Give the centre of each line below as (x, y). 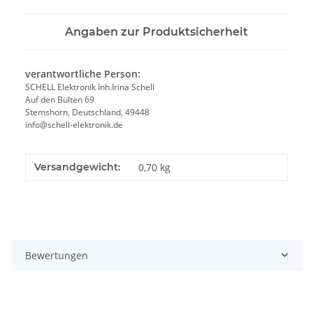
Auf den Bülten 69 (60, 99)
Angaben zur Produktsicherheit (156, 31)
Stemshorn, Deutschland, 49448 (87, 112)
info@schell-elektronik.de (74, 124)
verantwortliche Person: (83, 73)
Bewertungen (57, 255)
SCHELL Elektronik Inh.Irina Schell (90, 87)
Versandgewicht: (77, 167)
